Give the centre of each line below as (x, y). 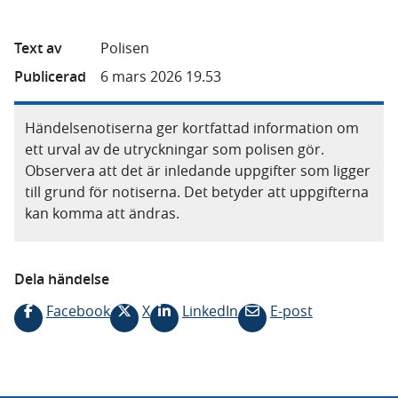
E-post (291, 311)
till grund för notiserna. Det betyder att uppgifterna (197, 192)
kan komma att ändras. (102, 213)
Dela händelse (62, 279)
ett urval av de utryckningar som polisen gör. (175, 149)
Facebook (78, 311)
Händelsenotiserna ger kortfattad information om (192, 128)
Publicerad (50, 76)
